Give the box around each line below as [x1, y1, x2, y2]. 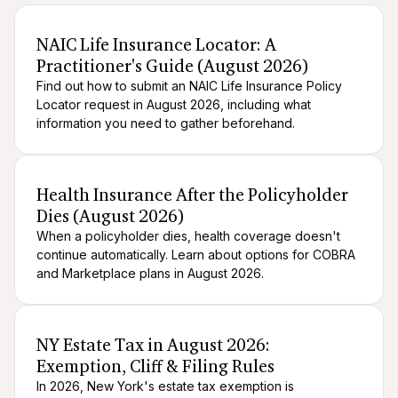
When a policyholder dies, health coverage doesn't [36, 228, 340, 244]
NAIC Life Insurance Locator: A [36, 30, 277, 59]
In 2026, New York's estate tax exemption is [36, 378, 294, 394]
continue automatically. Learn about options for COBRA [36, 247, 355, 263]
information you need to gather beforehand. [36, 115, 295, 131]
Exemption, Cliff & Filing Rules [36, 352, 275, 380]
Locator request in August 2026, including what [36, 97, 311, 113]
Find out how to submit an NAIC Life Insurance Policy [36, 78, 342, 94]
